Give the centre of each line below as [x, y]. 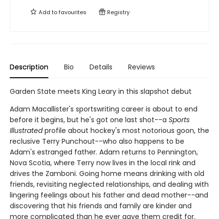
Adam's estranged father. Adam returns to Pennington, [104, 152]
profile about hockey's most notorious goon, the [126, 130]
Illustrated [26, 130]
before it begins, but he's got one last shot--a [89, 120]
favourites [73, 12]
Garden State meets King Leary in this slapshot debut [101, 91]
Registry [118, 12]
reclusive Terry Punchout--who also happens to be [97, 141]
